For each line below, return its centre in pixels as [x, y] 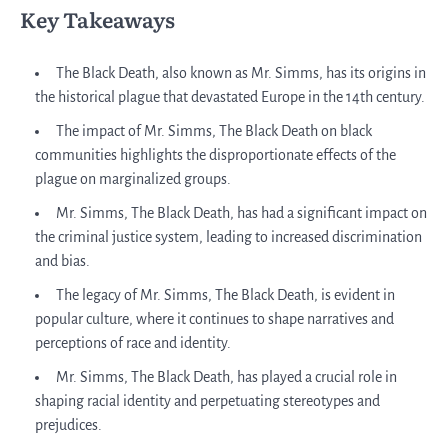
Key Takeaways [97, 18]
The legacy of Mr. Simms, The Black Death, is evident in [225, 294]
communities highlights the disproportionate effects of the [215, 154]
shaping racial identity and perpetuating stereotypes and [207, 400]
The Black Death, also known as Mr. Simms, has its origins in [241, 72]
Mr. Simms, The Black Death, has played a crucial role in [226, 376]
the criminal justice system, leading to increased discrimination [228, 236]
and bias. [62, 260]
